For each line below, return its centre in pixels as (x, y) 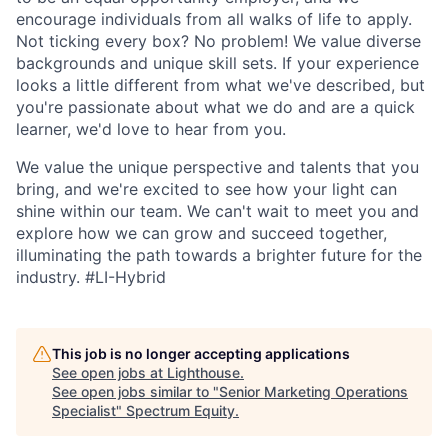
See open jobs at (109, 372)
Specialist (84, 410)
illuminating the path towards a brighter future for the (219, 254)
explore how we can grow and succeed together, (201, 232)
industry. (50, 276)
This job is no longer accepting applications (201, 353)
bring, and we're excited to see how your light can (206, 188)
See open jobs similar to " (135, 391)
